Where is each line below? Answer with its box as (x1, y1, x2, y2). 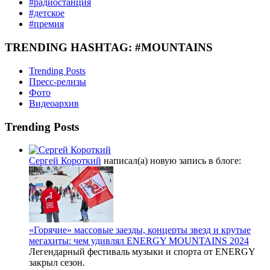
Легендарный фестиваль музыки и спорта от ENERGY (29, 246, 255, 257)
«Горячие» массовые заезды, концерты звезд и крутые (29, 225, 251, 236)
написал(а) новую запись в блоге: (101, 155, 241, 166)
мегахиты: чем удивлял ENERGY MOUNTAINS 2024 (29, 236, 249, 246)
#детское (29, 8, 64, 19)
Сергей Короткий (29, 155, 101, 166)
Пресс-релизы (29, 76, 86, 87)
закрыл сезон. (29, 257, 85, 268)
